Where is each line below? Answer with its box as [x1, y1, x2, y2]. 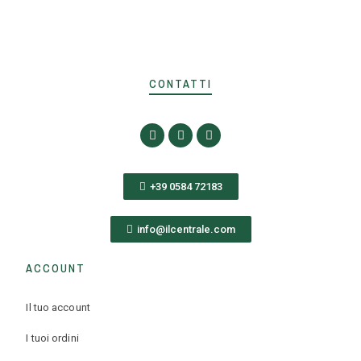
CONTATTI [149, 77, 212, 92]
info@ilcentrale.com [136, 223, 235, 236]
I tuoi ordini [26, 331, 79, 344]
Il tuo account [26, 301, 90, 314]
